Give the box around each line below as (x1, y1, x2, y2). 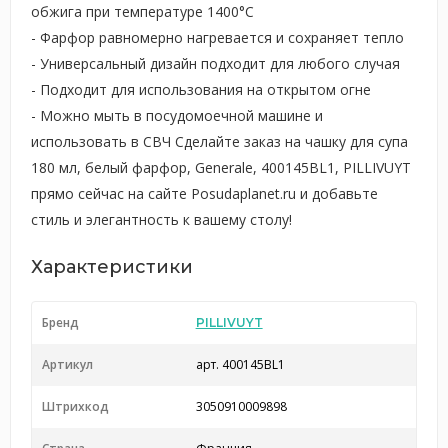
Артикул (42, 356, 93, 373)
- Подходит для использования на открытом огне (31, 80, 371, 99)
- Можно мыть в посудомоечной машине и (31, 106, 323, 125)
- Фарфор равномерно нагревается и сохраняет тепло (31, 28, 404, 47)
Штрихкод (42, 398, 109, 415)
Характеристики (31, 256, 193, 278)
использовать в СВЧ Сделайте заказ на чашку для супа (31, 132, 408, 151)
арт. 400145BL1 (195, 356, 285, 373)
